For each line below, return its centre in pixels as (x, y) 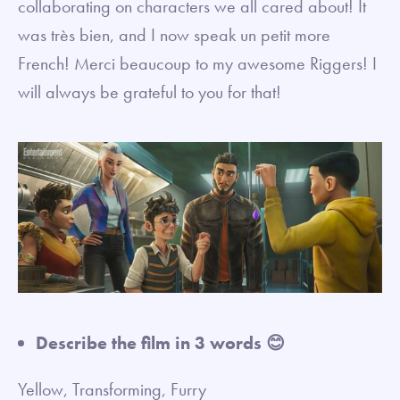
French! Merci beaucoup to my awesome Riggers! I (197, 63)
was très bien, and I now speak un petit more (174, 34)
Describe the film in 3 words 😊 (160, 343)
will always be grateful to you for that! (152, 92)
